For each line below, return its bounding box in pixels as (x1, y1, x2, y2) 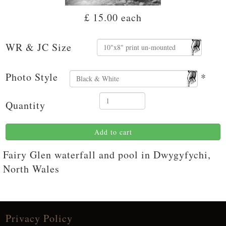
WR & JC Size (6, 40, 72, 54)
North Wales (3, 161, 60, 176)
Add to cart (94, 127, 132, 137)
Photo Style (6, 70, 58, 84)
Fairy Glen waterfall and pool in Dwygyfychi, (3, 147, 211, 161)
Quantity (6, 98, 45, 112)
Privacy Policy (6, 211, 73, 225)
